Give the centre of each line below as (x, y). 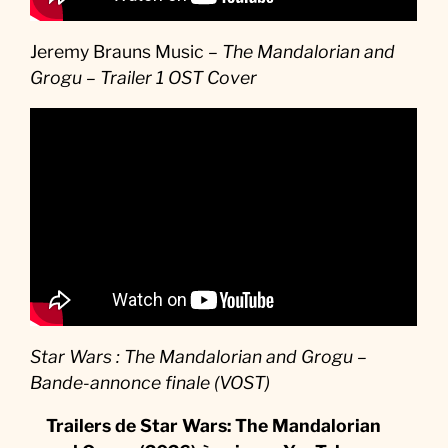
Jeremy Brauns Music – (126, 51)
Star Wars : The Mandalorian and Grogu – (199, 356)
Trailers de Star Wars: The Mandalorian (214, 426)
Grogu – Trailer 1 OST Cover (144, 77)
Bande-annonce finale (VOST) (150, 382)
